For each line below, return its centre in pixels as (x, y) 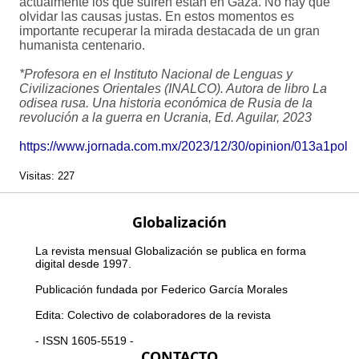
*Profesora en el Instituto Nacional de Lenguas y (156, 75)
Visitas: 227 (47, 176)
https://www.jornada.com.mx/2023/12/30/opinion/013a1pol (184, 147)
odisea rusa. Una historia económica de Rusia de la (166, 103)
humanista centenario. (82, 46)
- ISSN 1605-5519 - (85, 341)
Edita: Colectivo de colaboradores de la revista (153, 315)
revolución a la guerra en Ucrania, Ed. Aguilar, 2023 (165, 118)
